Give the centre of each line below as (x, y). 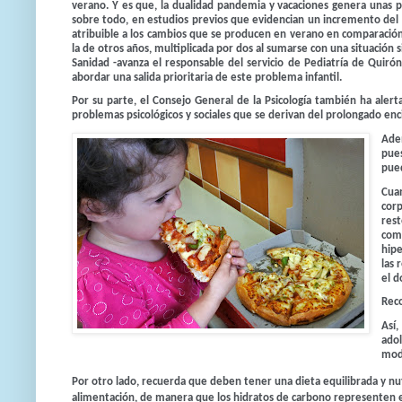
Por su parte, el (112, 101)
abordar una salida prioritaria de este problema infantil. (207, 77)
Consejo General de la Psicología (232, 101)
